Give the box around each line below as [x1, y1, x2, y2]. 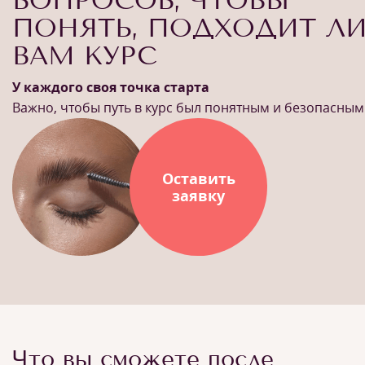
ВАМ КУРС [12, 40, 157, 71]
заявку [172, 185, 225, 205]
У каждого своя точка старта [12, 78, 209, 96]
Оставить [161, 168, 235, 188]
